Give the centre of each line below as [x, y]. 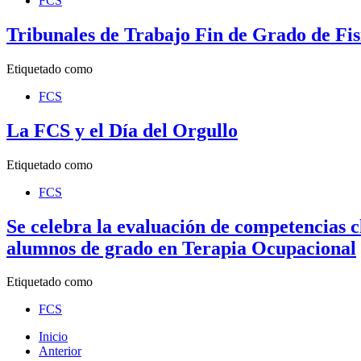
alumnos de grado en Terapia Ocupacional [181, 248]
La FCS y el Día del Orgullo [122, 130]
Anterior [60, 351]
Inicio [53, 337]
